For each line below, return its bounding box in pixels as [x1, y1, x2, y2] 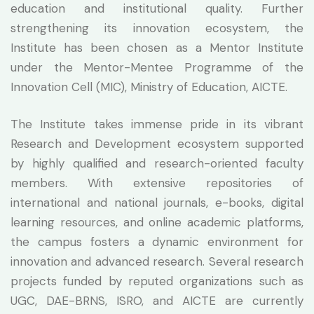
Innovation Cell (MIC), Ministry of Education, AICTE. [11, 78, 287, 95]
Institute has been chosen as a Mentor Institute [11, 39, 303, 55]
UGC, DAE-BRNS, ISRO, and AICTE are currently [11, 292, 303, 308]
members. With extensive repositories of [11, 175, 303, 191]
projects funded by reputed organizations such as [11, 273, 303, 289]
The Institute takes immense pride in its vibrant [11, 116, 303, 132]
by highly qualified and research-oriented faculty [11, 155, 303, 171]
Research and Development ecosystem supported [11, 135, 303, 151]
